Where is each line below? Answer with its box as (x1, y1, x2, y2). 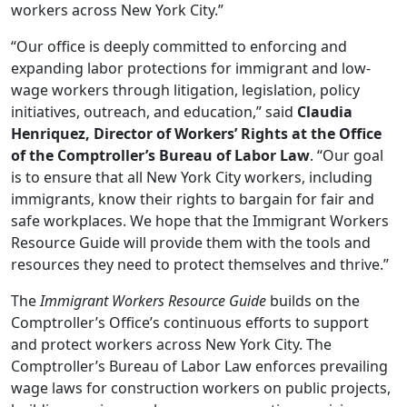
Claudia (297, 102, 352, 122)
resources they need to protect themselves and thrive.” (11, 254, 389, 274)
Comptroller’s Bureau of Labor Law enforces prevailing (11, 356, 388, 376)
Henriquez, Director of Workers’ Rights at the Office (11, 124, 382, 144)
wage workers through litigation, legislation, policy (11, 80, 360, 100)
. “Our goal (310, 145, 383, 165)
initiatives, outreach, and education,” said (11, 102, 297, 122)
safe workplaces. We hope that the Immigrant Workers (11, 211, 389, 231)
